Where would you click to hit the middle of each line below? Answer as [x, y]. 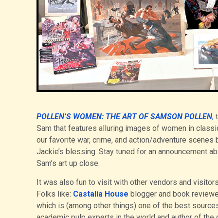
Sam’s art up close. [68, 163]
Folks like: [54, 194]
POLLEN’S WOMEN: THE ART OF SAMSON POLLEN [124, 117]
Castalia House [100, 194]
